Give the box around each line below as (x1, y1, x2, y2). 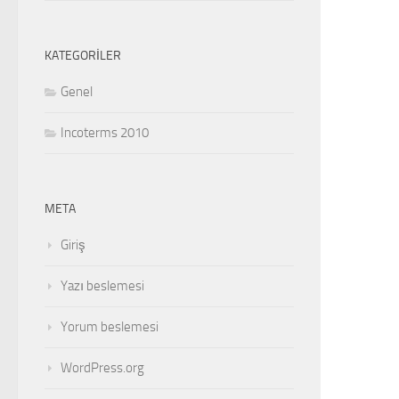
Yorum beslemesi (61, 319, 159, 336)
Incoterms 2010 (61, 125, 149, 142)
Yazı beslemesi (61, 278, 144, 295)
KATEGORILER (45, 48, 121, 64)
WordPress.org (61, 360, 144, 377)
